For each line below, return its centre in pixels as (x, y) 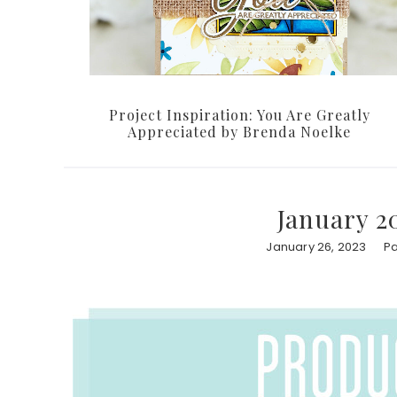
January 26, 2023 (316, 246)
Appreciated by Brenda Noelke (239, 131)
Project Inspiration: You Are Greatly (239, 114)
